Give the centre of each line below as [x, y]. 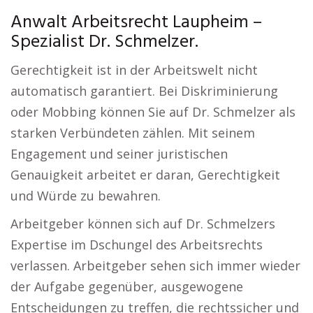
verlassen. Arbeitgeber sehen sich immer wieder [155, 265]
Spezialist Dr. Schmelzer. [104, 42]
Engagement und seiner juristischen [119, 154]
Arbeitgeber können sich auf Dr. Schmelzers [143, 224]
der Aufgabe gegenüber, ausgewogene [127, 286]
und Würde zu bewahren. [86, 196]
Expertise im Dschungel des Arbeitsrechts [137, 245]
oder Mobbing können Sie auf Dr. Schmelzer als [153, 112]
